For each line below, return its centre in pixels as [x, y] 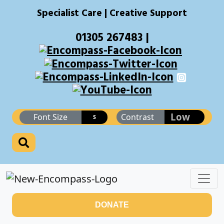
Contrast [138, 117]
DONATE [112, 204]
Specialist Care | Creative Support [112, 13]
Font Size [50, 117]
